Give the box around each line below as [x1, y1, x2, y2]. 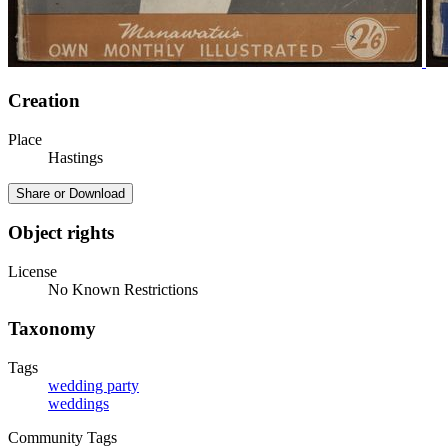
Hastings [48, 148, 103, 166]
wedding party [48, 376, 139, 394]
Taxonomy [8, 317, 96, 339]
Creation [8, 90, 80, 111]
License [8, 263, 57, 281]
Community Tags [8, 428, 117, 446]
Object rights [8, 222, 114, 244]
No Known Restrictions [48, 281, 198, 299]
